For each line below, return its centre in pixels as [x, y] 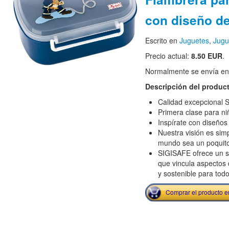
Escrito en [162, 40]
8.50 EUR [207, 56]
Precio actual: [168, 56]
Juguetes [194, 40]
